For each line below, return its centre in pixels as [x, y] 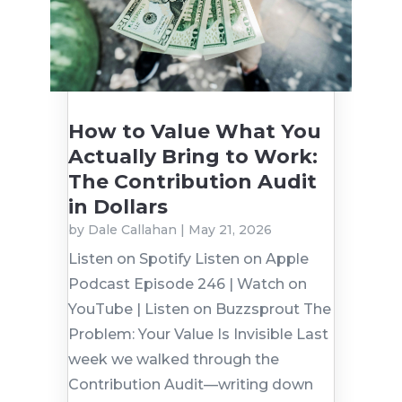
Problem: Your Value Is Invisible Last [198, 335]
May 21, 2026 [230, 230]
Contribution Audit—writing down [190, 385]
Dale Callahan [132, 230]
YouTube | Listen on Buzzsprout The [199, 310]
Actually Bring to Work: [192, 157]
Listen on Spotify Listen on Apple [188, 259]
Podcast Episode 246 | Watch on [187, 284]
